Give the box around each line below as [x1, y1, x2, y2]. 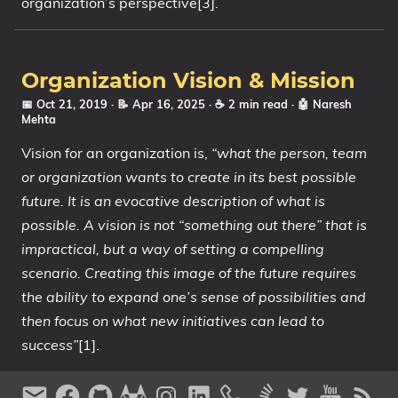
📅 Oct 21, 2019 [21, 97, 111, 111]
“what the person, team [211, 144, 367, 162]
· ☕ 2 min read [209, 97, 291, 111]
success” [21, 336, 78, 354]
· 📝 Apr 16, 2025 [111, 97, 209, 111]
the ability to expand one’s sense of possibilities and [21, 288, 366, 306]
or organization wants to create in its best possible [21, 168, 356, 186]
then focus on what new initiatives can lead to [21, 312, 324, 330]
